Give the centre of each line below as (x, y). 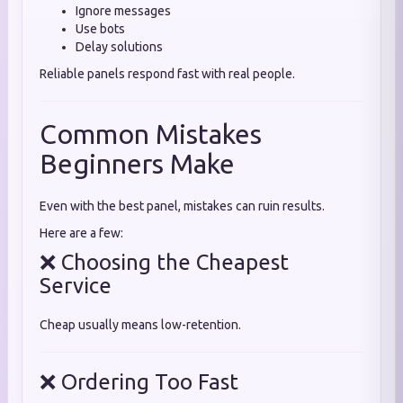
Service (76, 286)
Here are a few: (81, 233)
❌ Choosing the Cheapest (164, 262)
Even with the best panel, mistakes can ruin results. (182, 206)
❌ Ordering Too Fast (139, 382)
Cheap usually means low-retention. (140, 325)
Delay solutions (119, 47)
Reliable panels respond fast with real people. (167, 74)
